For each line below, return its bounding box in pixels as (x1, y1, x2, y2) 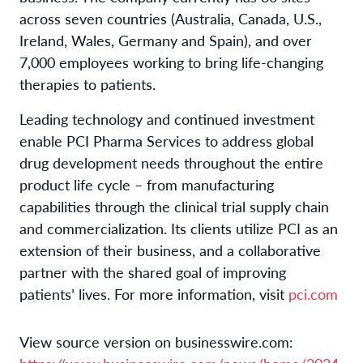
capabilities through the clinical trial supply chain (19, 195, 329, 216)
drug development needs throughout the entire (19, 152, 323, 173)
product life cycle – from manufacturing (19, 173, 274, 194)
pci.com (288, 283, 338, 304)
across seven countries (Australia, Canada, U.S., (19, 7, 322, 28)
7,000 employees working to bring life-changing (19, 51, 323, 72)
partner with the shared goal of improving (19, 261, 286, 282)
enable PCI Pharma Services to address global (19, 130, 314, 151)
